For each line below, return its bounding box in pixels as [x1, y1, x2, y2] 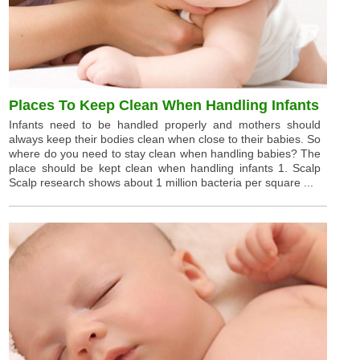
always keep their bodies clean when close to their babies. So [9, 132, 321, 145]
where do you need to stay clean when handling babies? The [9, 146, 321, 160]
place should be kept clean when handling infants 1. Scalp [9, 161, 321, 174]
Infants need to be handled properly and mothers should [9, 117, 321, 131]
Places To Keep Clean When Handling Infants [9, 96, 320, 113]
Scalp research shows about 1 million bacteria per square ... [9, 175, 314, 189]
